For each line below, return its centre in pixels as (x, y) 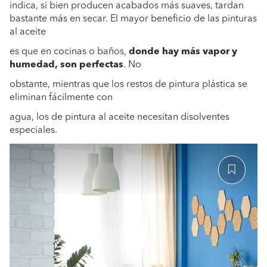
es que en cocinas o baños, (68, 52)
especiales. (33, 131)
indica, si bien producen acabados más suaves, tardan (127, 6)
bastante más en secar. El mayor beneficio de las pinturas (133, 19)
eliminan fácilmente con (61, 98)
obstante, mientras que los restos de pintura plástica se (128, 85)
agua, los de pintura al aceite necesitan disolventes (119, 117)
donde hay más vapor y (182, 52)
